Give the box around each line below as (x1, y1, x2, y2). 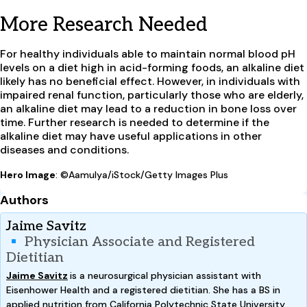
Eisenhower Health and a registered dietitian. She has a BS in (6, 283, 280, 296)
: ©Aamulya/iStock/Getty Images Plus (56, 168, 228, 181)
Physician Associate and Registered (21, 233, 255, 250)
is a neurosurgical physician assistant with (70, 269, 261, 282)
